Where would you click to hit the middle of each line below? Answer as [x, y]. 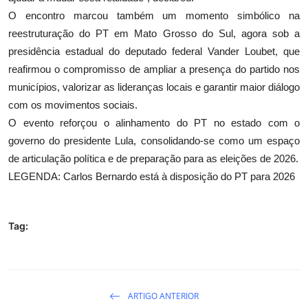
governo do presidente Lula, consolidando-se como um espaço [154, 141]
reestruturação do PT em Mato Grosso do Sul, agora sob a [154, 34]
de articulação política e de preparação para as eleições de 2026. [153, 159]
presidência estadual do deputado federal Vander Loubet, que [154, 52]
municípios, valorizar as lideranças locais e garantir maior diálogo [154, 87]
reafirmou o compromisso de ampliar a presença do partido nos [154, 69]
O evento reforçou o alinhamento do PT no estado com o [154, 123]
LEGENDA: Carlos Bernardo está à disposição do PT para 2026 [152, 177]
